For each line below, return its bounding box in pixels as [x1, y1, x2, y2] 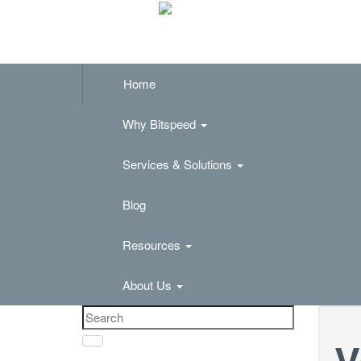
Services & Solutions [122, 156, 235, 172]
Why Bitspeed [122, 115, 199, 132]
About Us [122, 276, 175, 293]
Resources [122, 236, 184, 253]
